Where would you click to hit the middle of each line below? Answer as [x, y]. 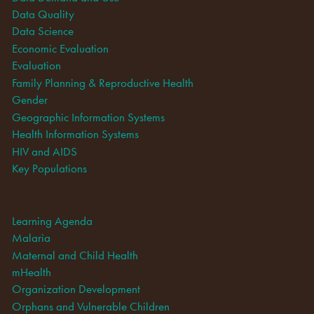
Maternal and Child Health [75, 255]
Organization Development [76, 289]
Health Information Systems [75, 134]
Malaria [31, 238]
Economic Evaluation [60, 48]
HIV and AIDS [44, 151]
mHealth [31, 272]
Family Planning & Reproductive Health [102, 82]
